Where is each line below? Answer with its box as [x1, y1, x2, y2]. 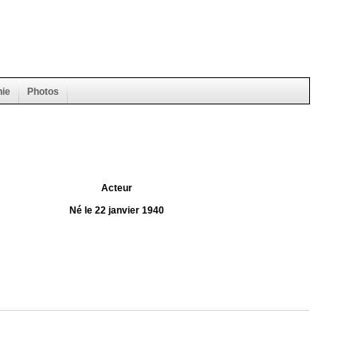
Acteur [100, 182, 132, 194]
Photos [27, 85, 59, 97]
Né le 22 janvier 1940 [69, 204, 164, 216]
